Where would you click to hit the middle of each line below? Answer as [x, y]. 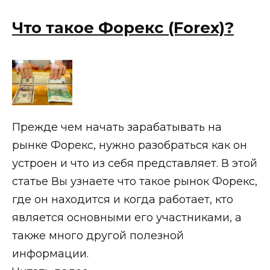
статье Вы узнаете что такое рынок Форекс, [135, 182]
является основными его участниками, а [127, 218]
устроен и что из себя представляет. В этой [135, 164]
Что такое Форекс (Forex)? [123, 28]
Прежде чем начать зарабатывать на [117, 127]
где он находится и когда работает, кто [123, 200]
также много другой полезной [98, 236]
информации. [50, 254]
